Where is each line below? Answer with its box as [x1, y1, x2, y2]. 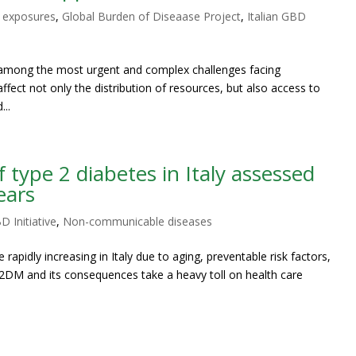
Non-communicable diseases [63, 214, 213, 230]
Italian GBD [247, 9, 307, 25]
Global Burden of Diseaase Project [62, 9, 242, 25]
